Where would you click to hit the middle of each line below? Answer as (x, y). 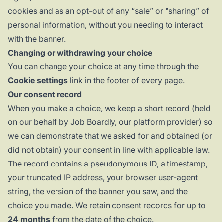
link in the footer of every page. (126, 81)
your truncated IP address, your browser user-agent (103, 178)
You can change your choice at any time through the (103, 67)
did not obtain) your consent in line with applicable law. (109, 150)
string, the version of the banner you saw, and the (98, 192)
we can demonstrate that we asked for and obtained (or (110, 136)
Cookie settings (38, 81)
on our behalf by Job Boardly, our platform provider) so (110, 122)
